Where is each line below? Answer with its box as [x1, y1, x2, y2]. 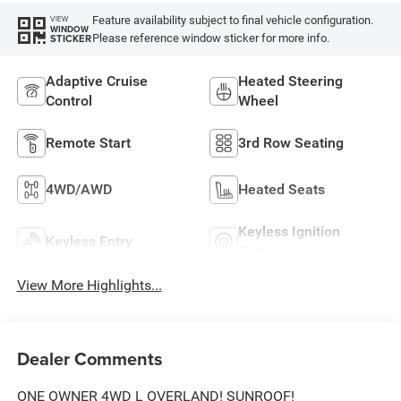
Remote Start [45, 134, 131, 152]
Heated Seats [238, 181, 325, 199]
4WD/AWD [45, 181, 112, 199]
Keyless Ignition [238, 223, 340, 241]
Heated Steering [238, 73, 343, 90]
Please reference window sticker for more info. [91, 30, 329, 45]
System [238, 243, 286, 260]
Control [45, 92, 92, 110]
